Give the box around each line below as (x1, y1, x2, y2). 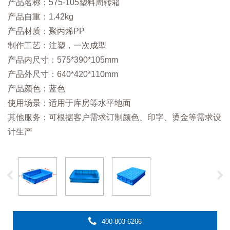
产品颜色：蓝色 (8, 84, 65, 93)
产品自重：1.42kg (8, 12, 73, 22)
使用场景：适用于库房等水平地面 (8, 99, 131, 108)
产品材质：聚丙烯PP (8, 27, 85, 36)
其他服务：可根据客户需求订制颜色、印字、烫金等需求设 (8, 113, 221, 122)
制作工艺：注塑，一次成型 (8, 41, 106, 50)
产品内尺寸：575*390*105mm (8, 55, 120, 65)
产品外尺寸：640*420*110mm (8, 70, 118, 79)
